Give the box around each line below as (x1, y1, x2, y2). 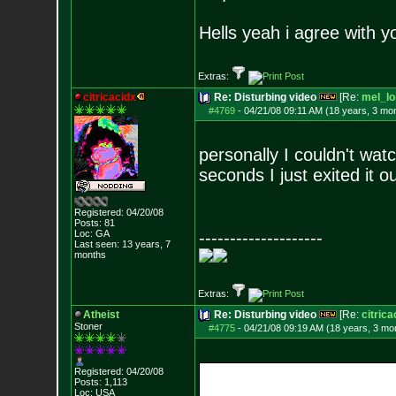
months (73, 249, 106, 260)
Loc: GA (73, 228, 110, 239)
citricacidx (82, 91, 136, 103)
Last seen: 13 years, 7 (73, 239, 171, 249)
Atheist (82, 308, 119, 321)
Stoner (73, 321, 103, 331)
